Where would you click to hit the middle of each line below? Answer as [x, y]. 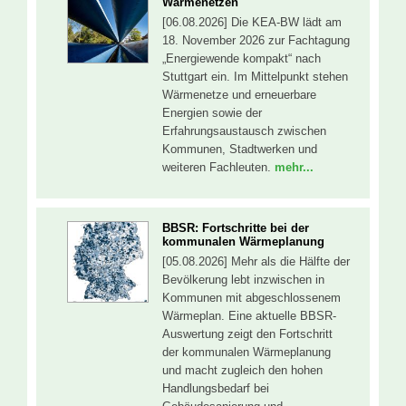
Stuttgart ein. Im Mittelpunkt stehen [255, 77]
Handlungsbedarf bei [216, 388]
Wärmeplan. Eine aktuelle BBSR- [249, 315]
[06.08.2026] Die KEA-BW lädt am [252, 23]
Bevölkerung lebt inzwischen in [243, 279]
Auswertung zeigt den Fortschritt [247, 333]
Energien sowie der [212, 113]
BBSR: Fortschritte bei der [236, 227]
